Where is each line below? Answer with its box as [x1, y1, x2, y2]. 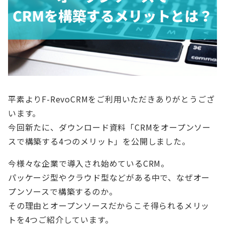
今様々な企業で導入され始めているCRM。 [8, 157, 169, 169]
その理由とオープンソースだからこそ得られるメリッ [8, 199, 210, 211]
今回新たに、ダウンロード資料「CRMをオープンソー [8, 121, 211, 133]
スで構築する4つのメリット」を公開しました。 [8, 135, 190, 147]
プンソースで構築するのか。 [8, 185, 118, 197]
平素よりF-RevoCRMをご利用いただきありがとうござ [8, 92, 215, 105]
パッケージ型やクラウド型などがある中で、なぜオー [8, 171, 210, 183]
